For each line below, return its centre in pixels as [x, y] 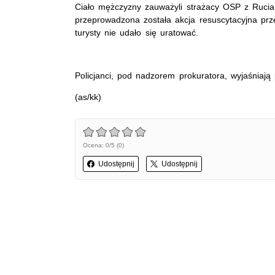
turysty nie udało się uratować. [137, 32]
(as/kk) [88, 97]
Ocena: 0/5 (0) [103, 145]
